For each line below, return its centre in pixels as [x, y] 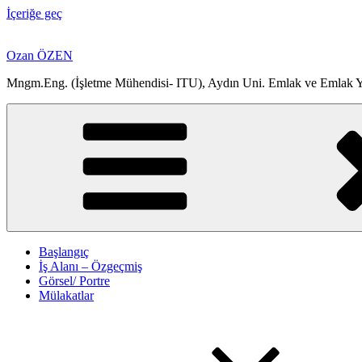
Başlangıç [64, 252]
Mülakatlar [66, 295]
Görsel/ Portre [74, 281]
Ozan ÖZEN [40, 55]
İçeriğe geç [34, 13]
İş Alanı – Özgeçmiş [90, 266]
